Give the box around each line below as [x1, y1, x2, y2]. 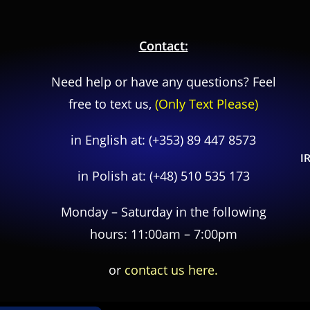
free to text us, [69, 95, 155, 112]
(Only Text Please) [155, 95, 258, 112]
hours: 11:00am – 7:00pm [89, 226, 237, 242]
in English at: [71, 131, 149, 148]
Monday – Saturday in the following [60, 203, 266, 220]
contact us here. [125, 262, 218, 278]
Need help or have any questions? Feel [51, 73, 276, 90]
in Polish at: [77, 167, 149, 184]
